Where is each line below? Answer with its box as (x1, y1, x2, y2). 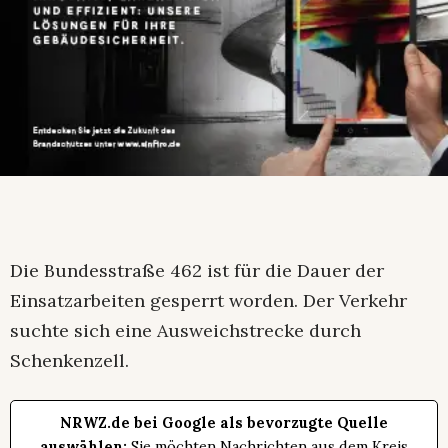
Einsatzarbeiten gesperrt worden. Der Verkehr (10, 288, 407, 312)
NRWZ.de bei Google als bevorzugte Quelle (60, 413, 388, 432)
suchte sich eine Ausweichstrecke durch (10, 318, 361, 342)
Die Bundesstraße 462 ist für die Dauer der (10, 258, 384, 282)
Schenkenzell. (10, 348, 129, 372)
